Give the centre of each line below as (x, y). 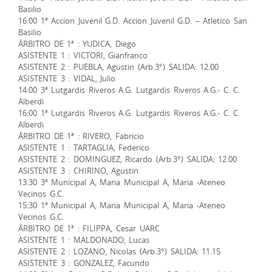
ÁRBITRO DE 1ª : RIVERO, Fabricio (81, 136)
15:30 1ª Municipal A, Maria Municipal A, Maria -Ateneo (122, 205)
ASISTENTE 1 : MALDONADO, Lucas (84, 240)
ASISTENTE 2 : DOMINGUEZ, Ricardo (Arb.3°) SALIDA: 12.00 (128, 159)
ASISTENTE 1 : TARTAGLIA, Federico (84, 147)
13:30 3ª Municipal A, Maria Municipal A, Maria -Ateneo (122, 182)
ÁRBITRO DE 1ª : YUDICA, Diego (77, 43)
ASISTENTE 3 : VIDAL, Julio (67, 78)
